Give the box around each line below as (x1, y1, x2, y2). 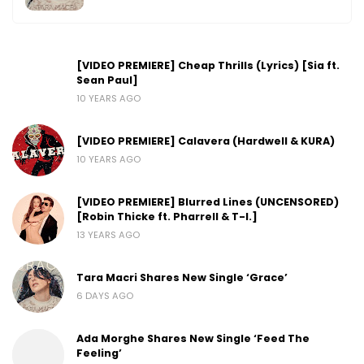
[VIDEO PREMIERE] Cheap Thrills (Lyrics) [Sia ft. (76, 58, 340, 72)
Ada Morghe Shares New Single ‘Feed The (76, 331, 310, 345)
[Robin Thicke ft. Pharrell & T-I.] (76, 209, 258, 223)
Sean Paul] (76, 72, 138, 87)
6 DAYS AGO (76, 288, 133, 302)
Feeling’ (76, 345, 122, 360)
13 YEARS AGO (76, 227, 140, 241)
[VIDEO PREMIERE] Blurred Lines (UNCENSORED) (76, 194, 339, 209)
